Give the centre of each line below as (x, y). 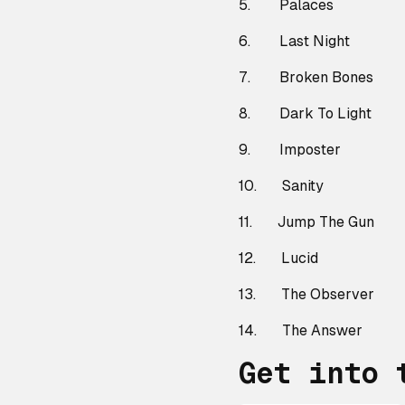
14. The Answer (301, 330)
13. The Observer (306, 294)
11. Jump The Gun (306, 222)
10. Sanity (281, 186)
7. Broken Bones (306, 77)
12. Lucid (278, 258)
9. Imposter (290, 150)
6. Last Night (294, 41)
